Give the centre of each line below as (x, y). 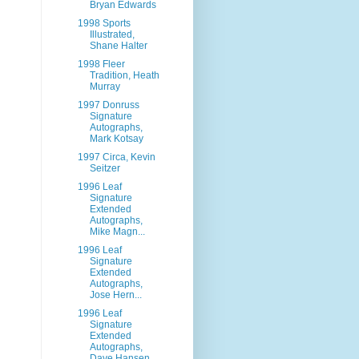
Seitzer (105, 168)
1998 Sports (104, 23)
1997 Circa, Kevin (116, 157)
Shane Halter (118, 46)
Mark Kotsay (116, 139)
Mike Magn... (117, 232)
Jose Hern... (115, 295)
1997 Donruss (108, 105)
